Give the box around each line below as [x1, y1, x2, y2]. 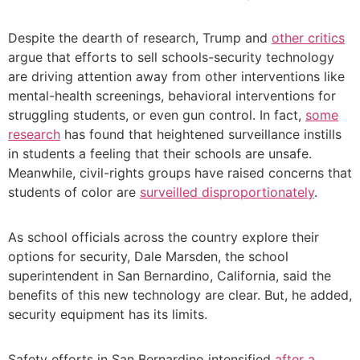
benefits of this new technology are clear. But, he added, [8, 287, 352, 304]
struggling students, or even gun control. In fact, [8, 107, 305, 124]
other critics [272, 30, 345, 47]
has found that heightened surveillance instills [60, 126, 342, 143]
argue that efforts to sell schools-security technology [8, 49, 334, 66]
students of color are [8, 184, 140, 201]
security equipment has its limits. [8, 306, 207, 323]
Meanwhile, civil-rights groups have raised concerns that [8, 165, 352, 182]
